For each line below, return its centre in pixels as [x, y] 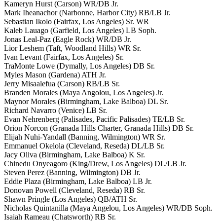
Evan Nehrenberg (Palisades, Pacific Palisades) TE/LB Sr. [94, 119]
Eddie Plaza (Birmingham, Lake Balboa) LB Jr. [78, 181]
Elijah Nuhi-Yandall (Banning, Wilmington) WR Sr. [85, 137]
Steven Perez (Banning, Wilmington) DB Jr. [72, 172]
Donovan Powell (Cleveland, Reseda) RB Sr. [74, 190]
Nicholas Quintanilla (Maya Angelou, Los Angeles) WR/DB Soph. [108, 208]
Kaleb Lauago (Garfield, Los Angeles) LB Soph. [80, 30]
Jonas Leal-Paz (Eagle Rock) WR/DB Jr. [68, 39]
